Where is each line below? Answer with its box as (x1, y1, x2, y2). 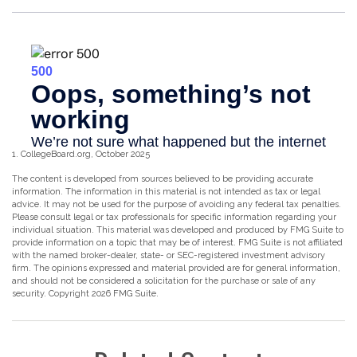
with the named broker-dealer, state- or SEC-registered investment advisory (12, 249, 325, 261)
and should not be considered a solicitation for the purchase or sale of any (12, 275, 316, 286)
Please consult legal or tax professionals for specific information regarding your (12, 211, 336, 222)
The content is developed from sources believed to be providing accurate (12, 173, 313, 184)
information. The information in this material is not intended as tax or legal (12, 186, 320, 197)
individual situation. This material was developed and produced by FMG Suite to (12, 224, 343, 235)
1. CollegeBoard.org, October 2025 (12, 148, 150, 159)
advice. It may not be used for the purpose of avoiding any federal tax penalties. (12, 198, 341, 210)
